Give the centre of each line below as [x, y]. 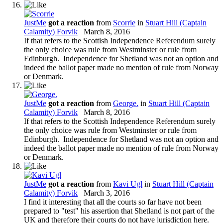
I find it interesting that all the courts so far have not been [113, 202]
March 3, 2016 [107, 193]
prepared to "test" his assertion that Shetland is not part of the [119, 211]
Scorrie [124, 22]
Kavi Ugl [128, 184]
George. [126, 103]
